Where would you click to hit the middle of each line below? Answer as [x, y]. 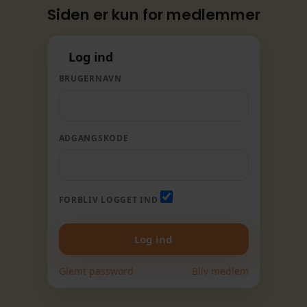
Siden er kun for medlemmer [153, 15]
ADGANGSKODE [94, 138]
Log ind [90, 57]
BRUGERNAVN [90, 78]
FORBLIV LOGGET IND [108, 200]
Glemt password [96, 271]
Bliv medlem [220, 271]
